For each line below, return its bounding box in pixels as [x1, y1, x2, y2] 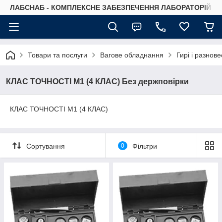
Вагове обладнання [100, 51, 164, 59]
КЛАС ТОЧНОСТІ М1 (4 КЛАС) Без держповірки [6, 77, 189, 86]
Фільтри [132, 142, 157, 150]
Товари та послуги [28, 51, 87, 59]
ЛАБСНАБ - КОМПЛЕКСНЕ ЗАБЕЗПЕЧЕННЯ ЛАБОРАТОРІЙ [10, 3, 211, 11]
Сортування [26, 142, 65, 150]
